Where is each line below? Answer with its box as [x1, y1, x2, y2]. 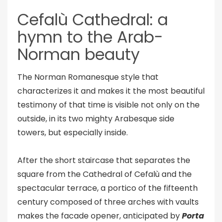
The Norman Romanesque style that [17, 71, 159, 83]
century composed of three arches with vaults [17, 196, 199, 208]
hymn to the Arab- [17, 26, 163, 48]
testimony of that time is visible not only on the [17, 99, 200, 111]
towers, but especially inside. [17, 127, 128, 138]
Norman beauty [17, 43, 140, 65]
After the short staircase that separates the [17, 155, 190, 166]
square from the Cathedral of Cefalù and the [17, 168, 192, 180]
